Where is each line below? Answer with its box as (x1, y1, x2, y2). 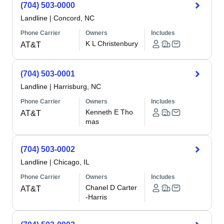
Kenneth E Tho (85, 108, 133, 116)
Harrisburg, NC (53, 82, 101, 90)
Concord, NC (53, 14, 94, 22)
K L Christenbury (85, 39, 138, 47)
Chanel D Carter (85, 183, 137, 191)
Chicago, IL (53, 158, 89, 166)
